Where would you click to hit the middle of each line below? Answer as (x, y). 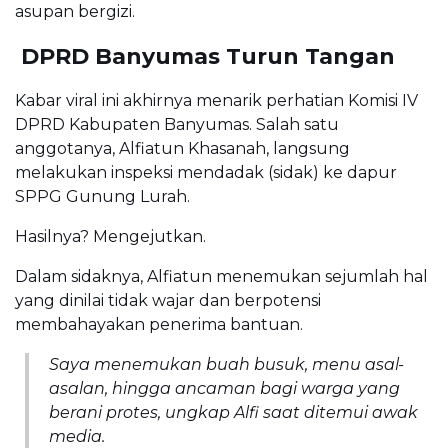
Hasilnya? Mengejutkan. (110, 236)
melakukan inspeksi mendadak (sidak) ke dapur (206, 172)
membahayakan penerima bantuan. (159, 324)
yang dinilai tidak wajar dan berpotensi (168, 300)
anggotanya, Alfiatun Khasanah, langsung (182, 148)
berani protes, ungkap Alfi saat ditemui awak (233, 412)
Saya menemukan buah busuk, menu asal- (226, 364)
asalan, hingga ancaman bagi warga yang (224, 388)
